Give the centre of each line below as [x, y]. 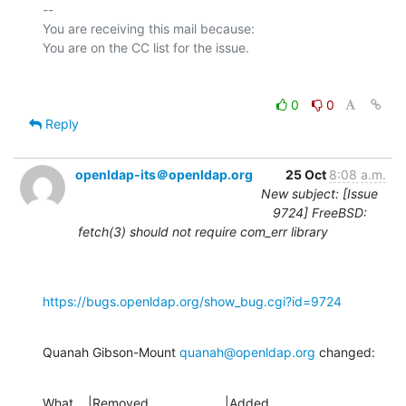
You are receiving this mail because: [149, 28]
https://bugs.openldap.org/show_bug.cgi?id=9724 [192, 301]
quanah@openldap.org [247, 352]
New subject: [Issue [319, 193]
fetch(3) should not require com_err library [203, 231]
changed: [345, 352]
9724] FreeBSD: [319, 212]
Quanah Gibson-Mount [111, 352]
